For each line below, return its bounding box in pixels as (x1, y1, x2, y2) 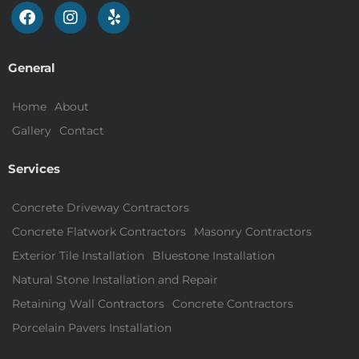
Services (8, 161, 60, 177)
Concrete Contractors (172, 296, 293, 312)
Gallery (12, 123, 51, 139)
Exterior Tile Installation (12, 248, 144, 264)
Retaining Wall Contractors (12, 296, 164, 312)
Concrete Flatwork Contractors (12, 224, 186, 240)
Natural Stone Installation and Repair (12, 272, 218, 288)
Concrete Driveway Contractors (12, 200, 189, 216)
